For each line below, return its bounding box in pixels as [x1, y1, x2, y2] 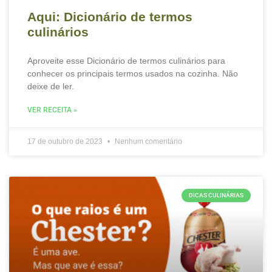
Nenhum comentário [113, 137, 182, 146]
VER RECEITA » [27, 106, 77, 114]
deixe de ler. [27, 81, 74, 91]
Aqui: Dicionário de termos [27, 10, 192, 24]
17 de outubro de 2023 [27, 137, 104, 146]
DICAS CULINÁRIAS [189, 192, 243, 199]
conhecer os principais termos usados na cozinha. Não [27, 69, 238, 78]
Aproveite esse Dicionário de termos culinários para [27, 56, 225, 66]
